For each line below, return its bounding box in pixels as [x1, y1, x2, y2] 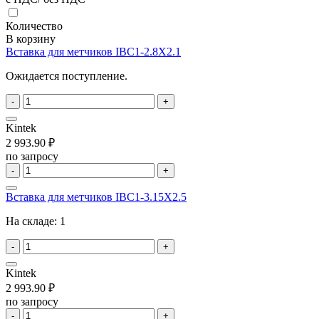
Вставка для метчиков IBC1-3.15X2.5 [6, 190, 187, 203]
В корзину [6, 32, 56, 45]
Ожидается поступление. [6, 69, 127, 82]
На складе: [6, 214, 60, 227]
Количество [6, 19, 63, 32]
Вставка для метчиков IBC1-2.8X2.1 [6, 45, 181, 58]
